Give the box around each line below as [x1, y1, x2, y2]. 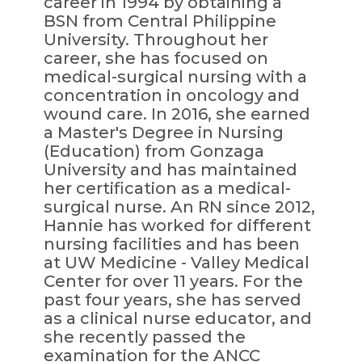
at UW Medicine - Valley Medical [43, 252, 309, 272]
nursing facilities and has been [43, 234, 300, 254]
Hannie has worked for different [43, 215, 311, 235]
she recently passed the [43, 326, 246, 347]
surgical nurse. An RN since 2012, [43, 196, 315, 217]
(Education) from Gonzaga [43, 141, 264, 161]
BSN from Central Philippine [43, 11, 276, 31]
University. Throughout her [43, 29, 268, 49]
